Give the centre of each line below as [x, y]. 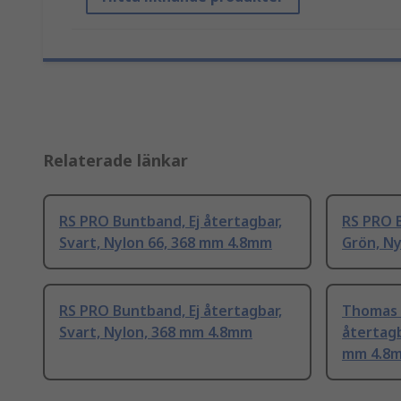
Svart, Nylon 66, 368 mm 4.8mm [166, 243]
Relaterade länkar [115, 161]
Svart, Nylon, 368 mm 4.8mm [156, 333]
